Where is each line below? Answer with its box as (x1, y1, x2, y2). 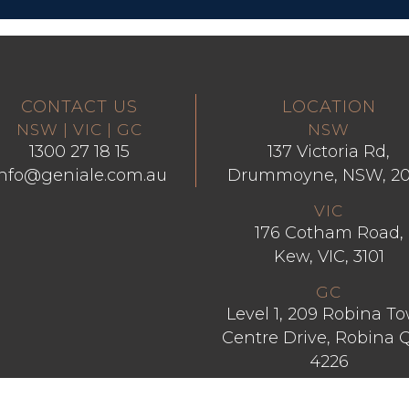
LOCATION (281, 97, 376, 117)
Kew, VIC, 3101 (273, 246, 384, 267)
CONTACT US (21, 97, 138, 117)
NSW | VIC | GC (16, 121, 142, 139)
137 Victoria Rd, (267, 142, 390, 162)
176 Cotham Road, (254, 223, 404, 243)
